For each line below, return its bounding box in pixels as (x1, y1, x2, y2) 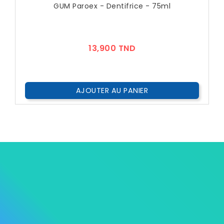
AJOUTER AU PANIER (75, 85, 148, 96)
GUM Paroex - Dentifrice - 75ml (53, 1, 170, 11)
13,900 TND (88, 42, 135, 54)
